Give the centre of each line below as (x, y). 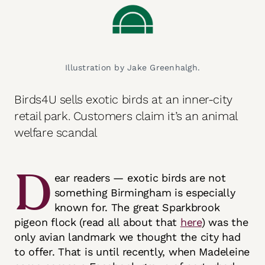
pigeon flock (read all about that (97, 222)
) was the (225, 222)
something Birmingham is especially (145, 193)
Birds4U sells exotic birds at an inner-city (123, 99)
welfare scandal (57, 132)
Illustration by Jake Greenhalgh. (132, 67)
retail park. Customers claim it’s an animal (126, 116)
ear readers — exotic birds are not (140, 178)
